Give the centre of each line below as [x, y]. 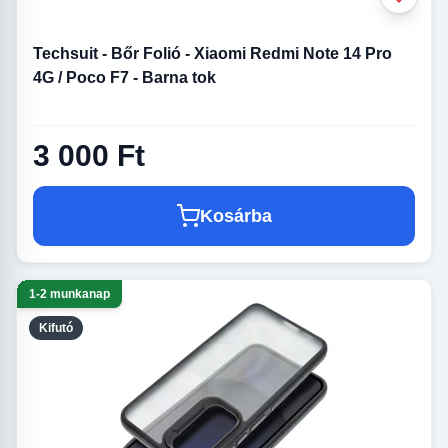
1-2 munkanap [69, 294]
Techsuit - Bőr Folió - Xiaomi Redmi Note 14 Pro [212, 53]
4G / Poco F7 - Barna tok [124, 77]
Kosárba [236, 216]
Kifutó [56, 328]
